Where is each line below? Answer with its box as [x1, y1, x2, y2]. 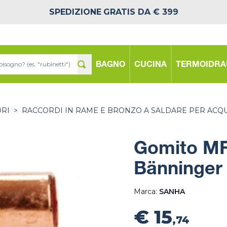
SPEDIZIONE [49, 7, 101, 17]
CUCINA [134, 61, 167, 69]
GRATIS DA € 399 [103, 7, 178, 17]
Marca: [134, 187, 159, 196]
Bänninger [134, 161, 222, 179]
